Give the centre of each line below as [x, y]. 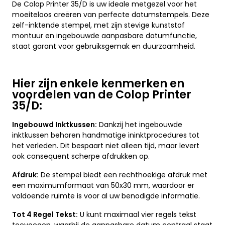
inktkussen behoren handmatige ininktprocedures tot [106, 135]
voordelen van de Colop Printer [102, 95]
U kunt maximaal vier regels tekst [137, 215]
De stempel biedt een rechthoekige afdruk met [123, 175]
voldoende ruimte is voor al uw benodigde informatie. [106, 196]
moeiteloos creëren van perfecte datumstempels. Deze [111, 15]
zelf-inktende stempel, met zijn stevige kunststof [98, 25]
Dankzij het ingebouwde [140, 125]
